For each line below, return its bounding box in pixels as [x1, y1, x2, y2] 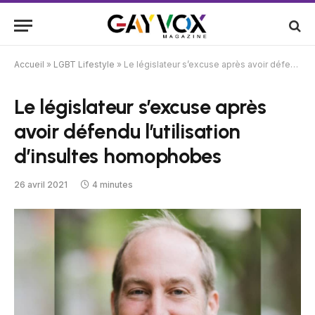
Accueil [14, 59, 44, 70]
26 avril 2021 [14, 179, 67, 190]
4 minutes [92, 179, 133, 190]
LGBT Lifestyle [53, 59, 115, 70]
